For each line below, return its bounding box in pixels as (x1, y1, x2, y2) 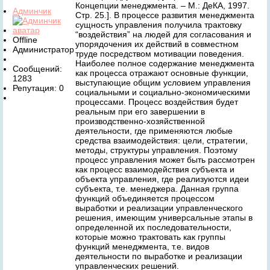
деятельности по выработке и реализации (75, 251, 242, 261)
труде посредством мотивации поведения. (75, 49, 244, 58)
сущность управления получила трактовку (75, 20, 242, 30)
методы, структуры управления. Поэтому (75, 145, 237, 155)
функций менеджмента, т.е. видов (75, 242, 209, 251)
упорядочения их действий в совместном (75, 39, 239, 49)
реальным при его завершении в (75, 107, 205, 116)
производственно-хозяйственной (75, 116, 205, 126)
